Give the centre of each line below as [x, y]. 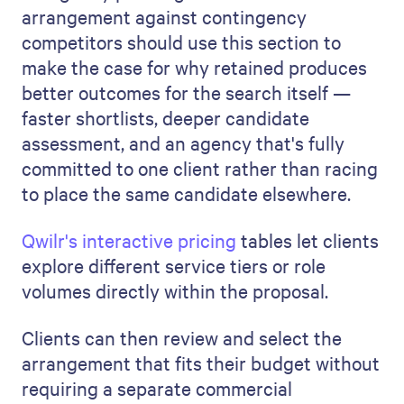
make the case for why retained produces [194, 67]
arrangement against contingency [164, 16]
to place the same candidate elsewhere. [186, 193]
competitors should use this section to [181, 41]
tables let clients [308, 240]
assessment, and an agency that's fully [183, 142]
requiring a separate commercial [157, 388]
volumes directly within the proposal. [175, 290]
